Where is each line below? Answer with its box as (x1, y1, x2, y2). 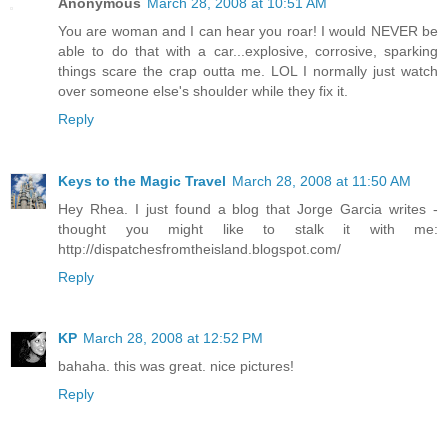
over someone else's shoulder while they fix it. (58, 82, 348, 99)
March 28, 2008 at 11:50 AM (232, 172, 411, 189)
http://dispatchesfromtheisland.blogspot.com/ (58, 240, 341, 257)
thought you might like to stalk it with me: (58, 220, 438, 237)
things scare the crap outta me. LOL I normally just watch (58, 62, 438, 79)
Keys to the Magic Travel (58, 172, 226, 189)
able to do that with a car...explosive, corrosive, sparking (58, 42, 438, 59)
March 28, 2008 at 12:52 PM (83, 330, 263, 347)
